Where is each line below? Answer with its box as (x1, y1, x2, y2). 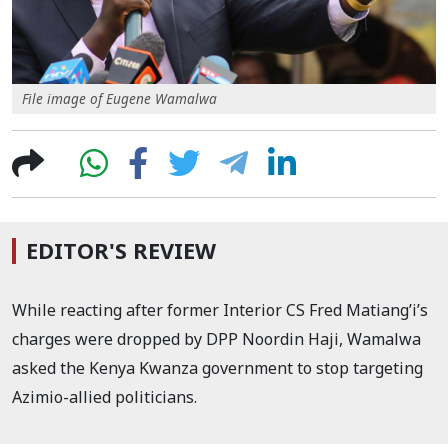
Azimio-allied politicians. (12, 385, 197, 408)
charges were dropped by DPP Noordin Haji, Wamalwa (12, 327, 421, 350)
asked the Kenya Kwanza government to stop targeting (12, 356, 423, 379)
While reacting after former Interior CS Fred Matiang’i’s (12, 298, 428, 321)
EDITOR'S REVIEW (26, 235, 216, 265)
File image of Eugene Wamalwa (22, 88, 217, 108)
